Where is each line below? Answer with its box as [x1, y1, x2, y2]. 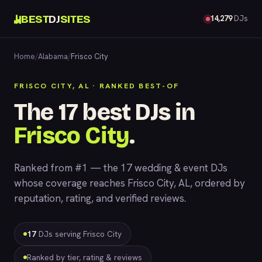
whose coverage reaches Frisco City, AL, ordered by [14, 177, 245, 189]
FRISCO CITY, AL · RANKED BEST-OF [14, 81, 179, 91]
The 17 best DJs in [14, 98, 195, 126]
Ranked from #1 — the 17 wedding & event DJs [14, 161, 227, 174]
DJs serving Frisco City [36, 229, 122, 239]
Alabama [38, 51, 68, 61]
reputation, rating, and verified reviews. [14, 192, 186, 205]
